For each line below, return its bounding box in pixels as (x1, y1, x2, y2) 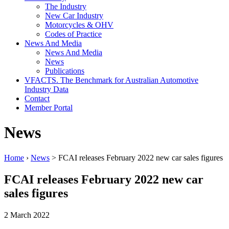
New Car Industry (45, 11, 103, 20)
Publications (45, 66, 84, 75)
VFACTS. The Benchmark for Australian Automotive (25, 76, 198, 84)
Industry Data (25, 85, 68, 94)
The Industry (45, 2, 86, 11)
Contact (25, 94, 50, 103)
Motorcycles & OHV (45, 20, 113, 29)
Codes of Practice (45, 30, 102, 38)
